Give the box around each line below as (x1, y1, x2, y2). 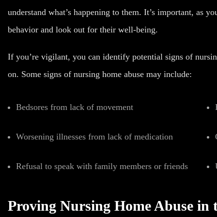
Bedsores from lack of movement (16, 102, 133, 112)
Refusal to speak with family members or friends (16, 161, 188, 171)
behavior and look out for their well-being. (8, 25, 158, 34)
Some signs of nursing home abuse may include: (21, 69, 192, 79)
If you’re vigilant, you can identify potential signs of (8, 52, 195, 62)
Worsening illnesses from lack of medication (16, 132, 173, 141)
